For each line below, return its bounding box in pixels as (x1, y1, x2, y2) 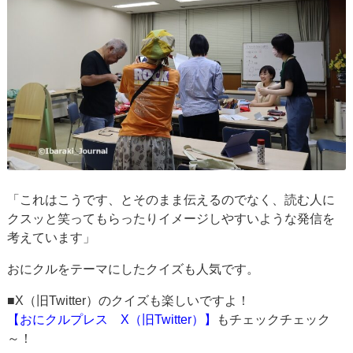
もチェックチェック (217, 313, 331, 327)
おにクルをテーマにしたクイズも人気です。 (7, 262, 260, 277)
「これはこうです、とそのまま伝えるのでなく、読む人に (7, 193, 336, 207)
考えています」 (7, 231, 96, 245)
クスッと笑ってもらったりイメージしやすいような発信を (7, 212, 336, 226)
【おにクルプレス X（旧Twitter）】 (7, 313, 217, 327)
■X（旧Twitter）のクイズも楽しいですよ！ (7, 294, 251, 308)
